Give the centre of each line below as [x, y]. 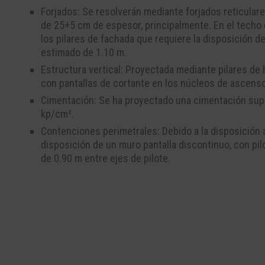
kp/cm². [57, 114]
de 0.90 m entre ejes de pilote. [106, 158]
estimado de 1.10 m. [84, 52]
